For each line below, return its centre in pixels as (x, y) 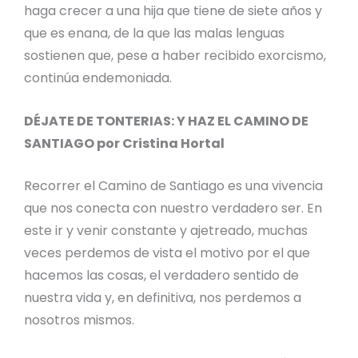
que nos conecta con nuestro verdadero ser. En (173, 209)
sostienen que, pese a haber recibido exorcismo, (175, 56)
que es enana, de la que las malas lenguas (154, 34)
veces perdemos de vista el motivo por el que (167, 253)
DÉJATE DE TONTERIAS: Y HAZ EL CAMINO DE (166, 121)
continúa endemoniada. (98, 78)
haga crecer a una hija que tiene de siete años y (173, 11)
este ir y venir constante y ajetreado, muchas (166, 231)
